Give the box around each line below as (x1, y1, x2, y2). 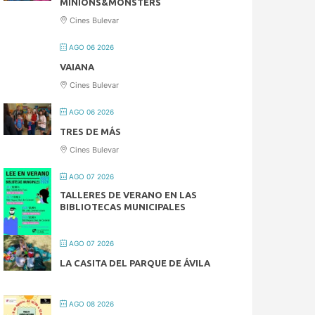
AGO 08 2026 (67, 299, 115, 308)
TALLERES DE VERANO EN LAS (60, 189, 198, 200)
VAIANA (60, 61, 95, 72)
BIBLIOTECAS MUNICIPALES (60, 201, 186, 212)
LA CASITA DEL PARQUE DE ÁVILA (60, 257, 211, 268)
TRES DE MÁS (60, 126, 122, 136)
